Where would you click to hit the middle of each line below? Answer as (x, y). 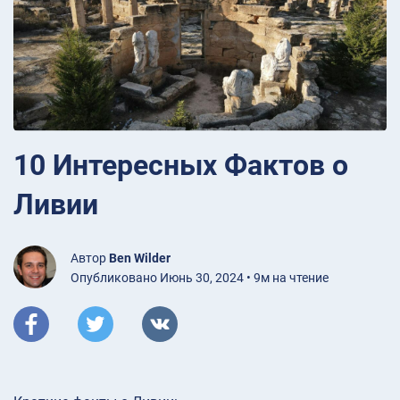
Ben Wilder (140, 258)
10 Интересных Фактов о (181, 165)
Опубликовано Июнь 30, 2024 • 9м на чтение (200, 277)
